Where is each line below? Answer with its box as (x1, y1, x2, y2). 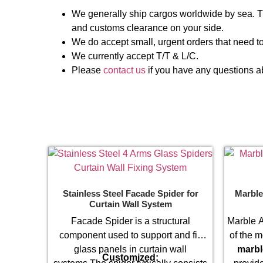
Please (72, 65, 103, 75)
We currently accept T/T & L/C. (72, 50, 198, 61)
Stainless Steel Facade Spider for (62, 188, 198, 199)
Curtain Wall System (89, 199, 172, 210)
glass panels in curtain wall (74, 244, 187, 254)
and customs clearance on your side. (72, 22, 224, 33)
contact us (103, 65, 146, 75)
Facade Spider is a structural (70, 215, 190, 226)
